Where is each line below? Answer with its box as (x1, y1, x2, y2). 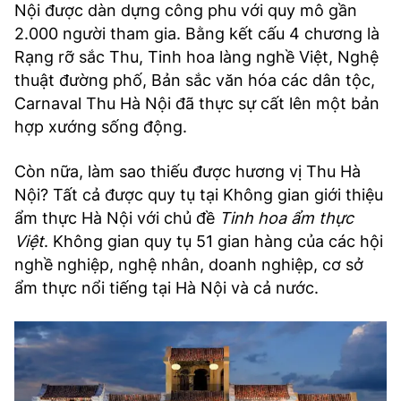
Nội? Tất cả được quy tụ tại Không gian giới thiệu (14, 185, 383, 205)
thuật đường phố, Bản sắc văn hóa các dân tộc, (14, 71, 375, 90)
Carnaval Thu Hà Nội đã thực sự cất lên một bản (14, 94, 380, 114)
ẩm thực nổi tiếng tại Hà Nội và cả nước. (14, 278, 319, 298)
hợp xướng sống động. (14, 117, 187, 137)
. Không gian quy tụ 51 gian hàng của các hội (44, 232, 383, 252)
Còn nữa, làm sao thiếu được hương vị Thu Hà (14, 162, 361, 182)
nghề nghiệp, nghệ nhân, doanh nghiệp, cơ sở (14, 255, 363, 275)
